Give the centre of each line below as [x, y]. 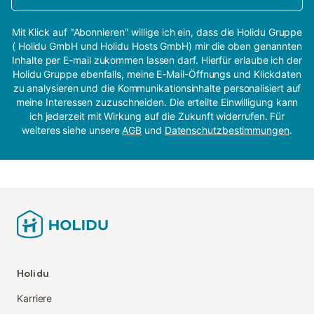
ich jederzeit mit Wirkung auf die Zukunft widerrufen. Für [157, 116]
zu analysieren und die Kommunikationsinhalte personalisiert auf [157, 88]
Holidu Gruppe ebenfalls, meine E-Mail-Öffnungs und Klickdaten [157, 74]
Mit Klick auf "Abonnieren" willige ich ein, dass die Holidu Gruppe [157, 32]
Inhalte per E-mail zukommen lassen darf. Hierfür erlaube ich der [157, 60]
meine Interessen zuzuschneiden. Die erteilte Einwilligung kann [157, 102]
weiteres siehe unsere [72, 130]
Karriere [35, 298]
